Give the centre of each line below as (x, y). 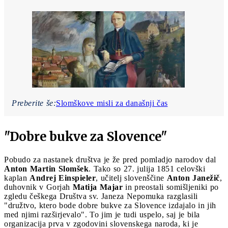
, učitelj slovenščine (131, 178)
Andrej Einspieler (63, 178)
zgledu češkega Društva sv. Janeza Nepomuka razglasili (101, 196)
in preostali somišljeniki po (171, 187)
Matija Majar (97, 187)
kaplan (17, 178)
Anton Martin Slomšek (46, 168)
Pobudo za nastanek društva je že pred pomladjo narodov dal (110, 159)
